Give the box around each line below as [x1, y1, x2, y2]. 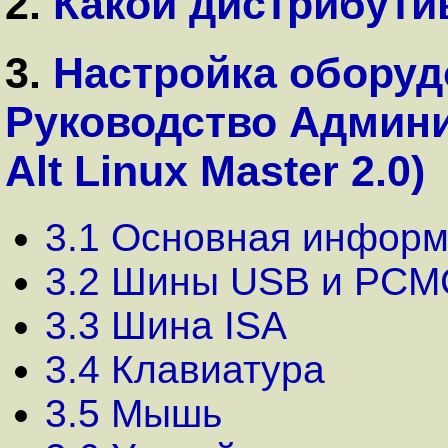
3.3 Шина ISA [45, 303, 287, 347]
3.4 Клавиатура [45, 347, 325, 391]
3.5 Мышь [45, 391, 222, 435]
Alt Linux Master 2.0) [5, 146, 425, 195]
